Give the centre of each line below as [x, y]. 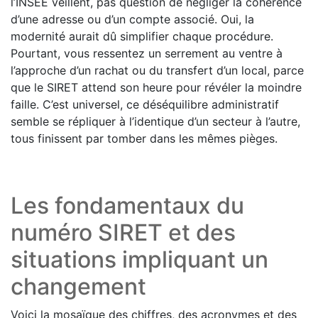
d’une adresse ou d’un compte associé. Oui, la [132, 20]
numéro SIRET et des [123, 233]
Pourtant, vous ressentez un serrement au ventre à [147, 54]
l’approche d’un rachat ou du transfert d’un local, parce [157, 71]
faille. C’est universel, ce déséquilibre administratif [145, 105]
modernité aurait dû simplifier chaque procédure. [142, 37]
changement [78, 287]
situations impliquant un [139, 260]
